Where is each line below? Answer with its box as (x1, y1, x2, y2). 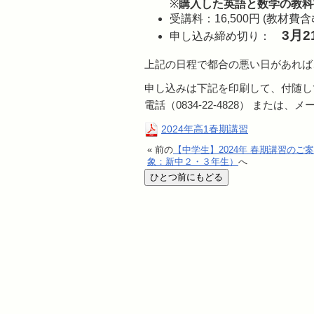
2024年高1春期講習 (161, 123, 248, 135)
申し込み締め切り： (170, 29, 282, 42)
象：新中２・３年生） (147, 156, 238, 167)
